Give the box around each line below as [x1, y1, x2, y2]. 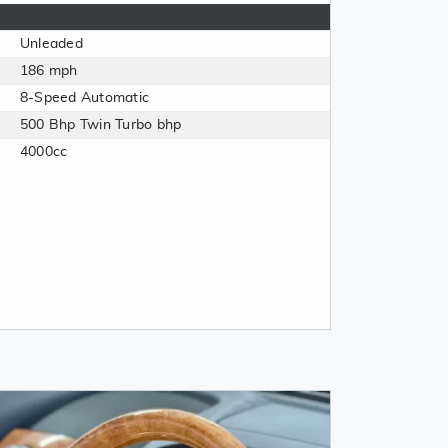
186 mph [20, 64, 78, 78]
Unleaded [20, 37, 83, 51]
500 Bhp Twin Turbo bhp [20, 118, 182, 132]
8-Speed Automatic [20, 91, 150, 105]
